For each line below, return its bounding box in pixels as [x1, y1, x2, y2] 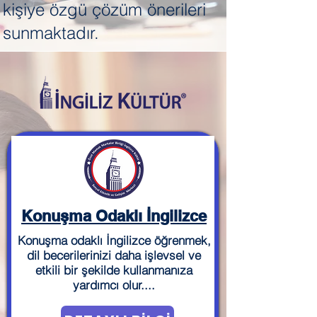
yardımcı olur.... [73, 277, 155, 292]
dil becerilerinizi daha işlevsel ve [27, 248, 201, 263]
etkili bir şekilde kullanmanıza [35, 263, 192, 277]
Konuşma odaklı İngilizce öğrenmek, [17, 233, 211, 248]
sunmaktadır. [3, 23, 99, 43]
